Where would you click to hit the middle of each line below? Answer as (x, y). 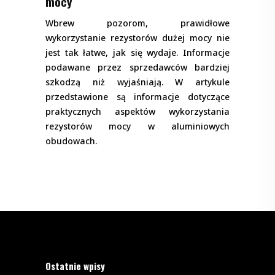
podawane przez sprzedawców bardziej (137, 68)
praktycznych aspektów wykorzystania (137, 112)
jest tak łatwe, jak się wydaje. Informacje (137, 53)
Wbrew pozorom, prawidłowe (137, 23)
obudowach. (71, 141)
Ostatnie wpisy (75, 266)
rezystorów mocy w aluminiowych (137, 126)
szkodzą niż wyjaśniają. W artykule (137, 82)
